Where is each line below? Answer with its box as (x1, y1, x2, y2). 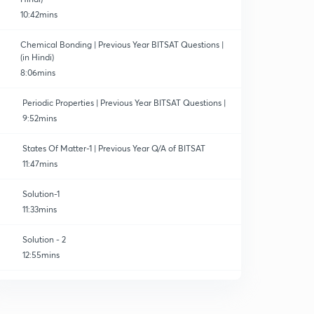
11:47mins (22, 158, 57, 169)
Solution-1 (22, 189, 60, 199)
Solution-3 (22, 280, 62, 290)
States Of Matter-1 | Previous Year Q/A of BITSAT (22, 143, 206, 153)
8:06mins (20, 67, 55, 78)
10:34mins (22, 295, 60, 306)
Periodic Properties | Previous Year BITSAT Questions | (22, 97, 226, 108)
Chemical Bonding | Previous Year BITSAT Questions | (20, 39, 224, 50)
